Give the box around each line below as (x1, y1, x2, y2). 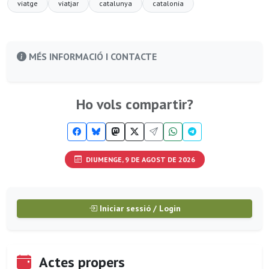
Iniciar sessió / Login (97, 202, 181, 214)
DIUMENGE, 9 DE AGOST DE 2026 (83, 154, 195, 164)
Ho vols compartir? (76, 95, 193, 114)
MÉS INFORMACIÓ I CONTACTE (26, 50, 157, 63)
